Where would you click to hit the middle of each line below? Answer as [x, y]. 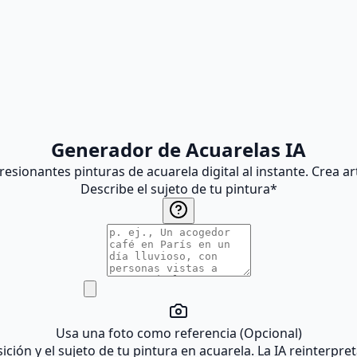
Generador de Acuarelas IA [178, 149]
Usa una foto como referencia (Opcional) [178, 333]
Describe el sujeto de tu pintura [175, 189]
